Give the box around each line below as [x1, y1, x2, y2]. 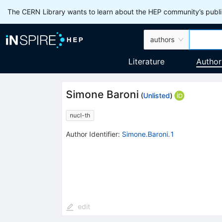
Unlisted [143, 91, 170, 100]
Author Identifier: [65, 129, 120, 138]
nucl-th [69, 111, 90, 119]
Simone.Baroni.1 [121, 129, 174, 138]
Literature [128, 56, 165, 66]
